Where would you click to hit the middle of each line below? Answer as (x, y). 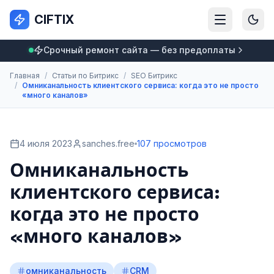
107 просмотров (172, 143)
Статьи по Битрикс (85, 76)
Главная (25, 76)
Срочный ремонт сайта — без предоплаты (139, 50)
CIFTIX (54, 20)
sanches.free (108, 143)
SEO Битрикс (154, 76)
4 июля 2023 (46, 143)
